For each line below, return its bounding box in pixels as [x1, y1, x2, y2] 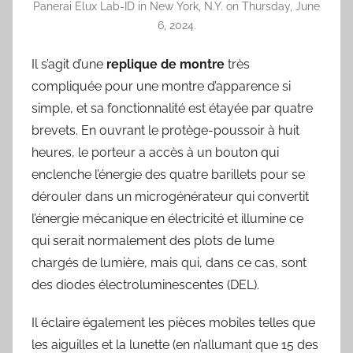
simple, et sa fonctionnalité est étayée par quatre [32, 101, 313, 117]
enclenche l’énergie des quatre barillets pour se [32, 167, 305, 183]
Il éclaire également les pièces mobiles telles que [32, 315, 315, 331]
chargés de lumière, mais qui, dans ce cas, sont [32, 255, 307, 271]
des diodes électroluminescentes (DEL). [32, 277, 259, 293]
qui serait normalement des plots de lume [32, 233, 274, 249]
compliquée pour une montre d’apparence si [32, 79, 291, 95]
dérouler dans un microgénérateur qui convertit [32, 189, 309, 205]
